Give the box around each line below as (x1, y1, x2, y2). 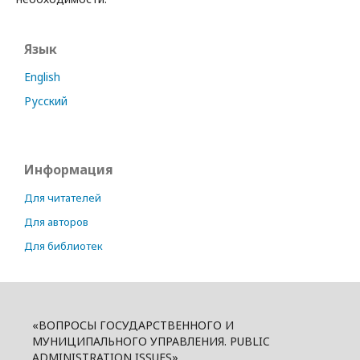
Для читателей (24, 190, 101, 205)
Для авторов (24, 215, 88, 229)
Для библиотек (24, 239, 103, 253)
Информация (24, 161, 113, 178)
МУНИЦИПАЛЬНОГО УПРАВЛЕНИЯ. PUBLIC (32, 333, 270, 349)
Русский (24, 93, 67, 108)
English (24, 69, 60, 84)
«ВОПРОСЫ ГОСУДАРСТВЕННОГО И (32, 317, 234, 333)
